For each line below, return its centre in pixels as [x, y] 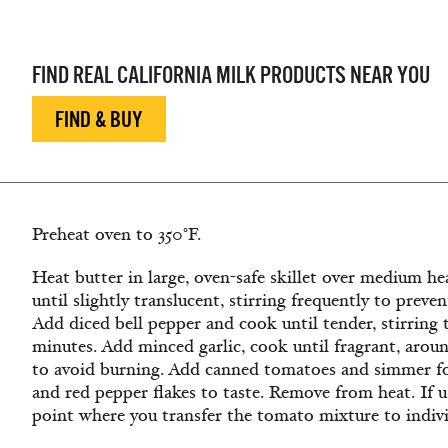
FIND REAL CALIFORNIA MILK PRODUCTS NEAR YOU [231, 75]
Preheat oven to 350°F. [116, 234]
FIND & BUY [99, 119]
